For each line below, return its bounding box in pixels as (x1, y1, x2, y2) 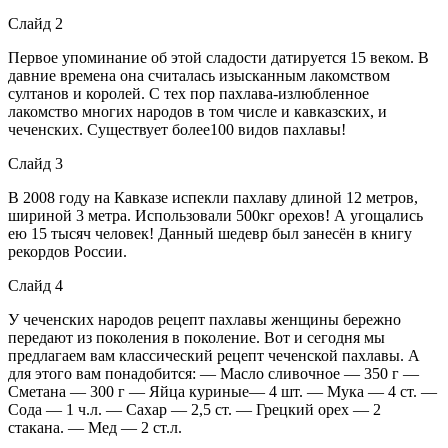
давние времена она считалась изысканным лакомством (8, 66, 390, 84)
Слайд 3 (8, 154, 63, 172)
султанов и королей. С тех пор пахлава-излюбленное (8, 84, 369, 102)
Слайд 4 (8, 276, 63, 294)
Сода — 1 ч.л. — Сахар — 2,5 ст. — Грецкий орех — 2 (8, 400, 381, 418)
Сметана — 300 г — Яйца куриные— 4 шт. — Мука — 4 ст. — (8, 382, 437, 400)
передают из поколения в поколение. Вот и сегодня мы (8, 328, 385, 346)
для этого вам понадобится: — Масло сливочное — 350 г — (8, 364, 419, 382)
